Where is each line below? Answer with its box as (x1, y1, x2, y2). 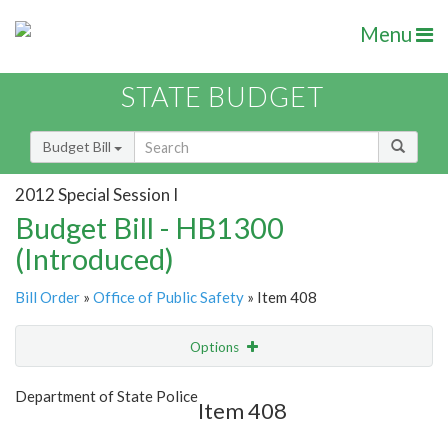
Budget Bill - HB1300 (15, 210, 284, 246)
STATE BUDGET (121, 80, 324, 114)
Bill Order (15, 288, 80, 307)
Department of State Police (15, 387, 198, 406)
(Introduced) (15, 241, 174, 277)
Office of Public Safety (93, 288, 244, 307)
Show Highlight (116, 379, 209, 396)
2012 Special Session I (15, 183, 178, 205)
